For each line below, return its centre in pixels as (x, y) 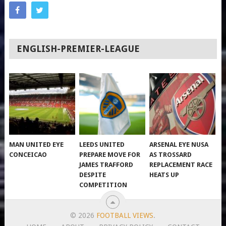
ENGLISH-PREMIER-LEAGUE (78, 49)
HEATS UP (164, 175)
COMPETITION (103, 185)
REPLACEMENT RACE (181, 164)
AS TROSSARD (171, 154)
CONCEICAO (28, 154)
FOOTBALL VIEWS (125, 215)
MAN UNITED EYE (37, 144)
